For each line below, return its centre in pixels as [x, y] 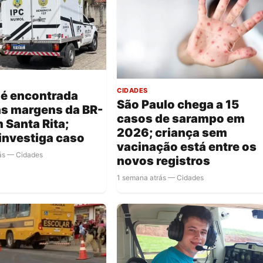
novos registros [164, 161]
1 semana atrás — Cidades [161, 178]
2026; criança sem [172, 133]
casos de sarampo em [181, 119]
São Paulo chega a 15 [178, 105]
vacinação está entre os [187, 147]
